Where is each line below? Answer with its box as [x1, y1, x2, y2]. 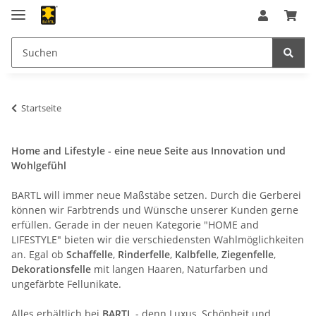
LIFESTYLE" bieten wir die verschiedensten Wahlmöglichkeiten [11, 232, 304, 246]
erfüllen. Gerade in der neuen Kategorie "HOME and [11, 217, 259, 231]
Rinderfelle [118, 247, 170, 261]
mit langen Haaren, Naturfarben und [91, 262, 268, 276]
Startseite [21, 101, 61, 114]
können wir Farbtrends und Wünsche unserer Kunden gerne [11, 202, 298, 217]
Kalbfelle [175, 247, 217, 261]
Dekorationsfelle [11, 262, 91, 276]
